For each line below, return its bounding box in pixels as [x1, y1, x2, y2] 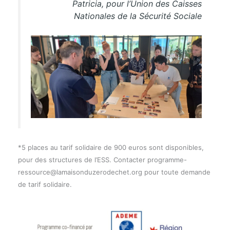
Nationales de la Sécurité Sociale [74, 11, 202, 22]
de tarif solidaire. [17, 180, 72, 188]
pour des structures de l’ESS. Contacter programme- [17, 155, 187, 164]
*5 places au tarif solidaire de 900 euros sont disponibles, [17, 143, 204, 151]
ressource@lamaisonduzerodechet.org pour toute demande [17, 167, 210, 176]
